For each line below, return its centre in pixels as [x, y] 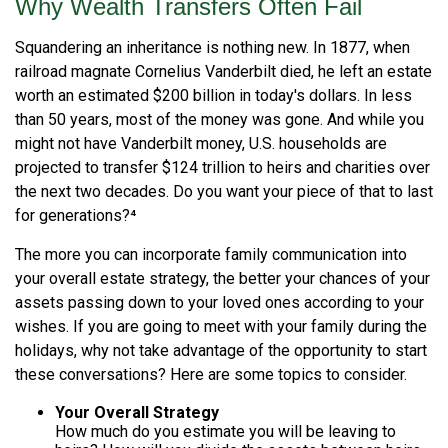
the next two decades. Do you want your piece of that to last [224, 192]
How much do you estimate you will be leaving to [225, 432]
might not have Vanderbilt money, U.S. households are [201, 144]
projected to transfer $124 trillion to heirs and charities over [222, 168]
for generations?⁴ [75, 216]
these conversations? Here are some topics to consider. [211, 375]
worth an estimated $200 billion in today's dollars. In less [213, 96]
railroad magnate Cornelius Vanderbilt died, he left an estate [223, 72]
